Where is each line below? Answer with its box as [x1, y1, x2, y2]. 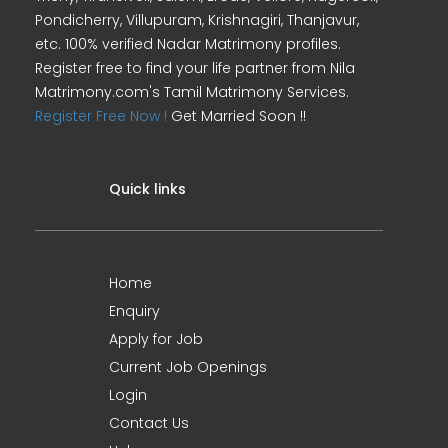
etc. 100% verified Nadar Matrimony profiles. [35, 34, 341, 54]
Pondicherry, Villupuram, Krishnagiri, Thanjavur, [35, 10, 359, 30]
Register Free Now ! [35, 106, 167, 126]
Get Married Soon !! [167, 106, 306, 126]
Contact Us [109, 413, 189, 433]
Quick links [109, 179, 186, 199]
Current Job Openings [109, 357, 267, 377]
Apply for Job [109, 329, 203, 349]
